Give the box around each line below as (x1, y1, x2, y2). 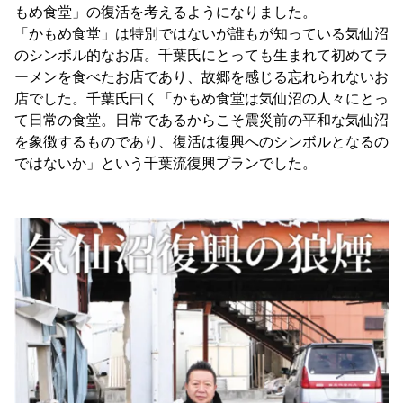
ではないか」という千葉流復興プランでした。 (14, 156, 317, 172)
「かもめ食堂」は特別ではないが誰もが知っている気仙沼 (14, 26, 389, 42)
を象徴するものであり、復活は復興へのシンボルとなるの (14, 134, 389, 150)
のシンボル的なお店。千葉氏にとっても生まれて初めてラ (14, 48, 389, 64)
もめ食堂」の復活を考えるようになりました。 (14, 4, 317, 21)
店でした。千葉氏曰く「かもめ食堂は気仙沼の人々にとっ (14, 91, 389, 107)
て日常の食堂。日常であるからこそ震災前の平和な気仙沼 (14, 112, 389, 129)
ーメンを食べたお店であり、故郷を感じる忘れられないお (14, 69, 389, 85)
